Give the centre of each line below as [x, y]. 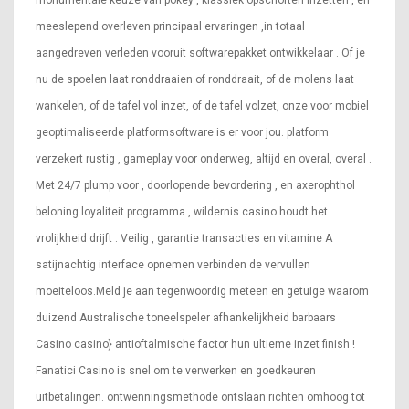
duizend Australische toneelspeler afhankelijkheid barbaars [186, 317]
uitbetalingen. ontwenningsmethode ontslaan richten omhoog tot [200, 397]
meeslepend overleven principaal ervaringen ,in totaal [170, 26]
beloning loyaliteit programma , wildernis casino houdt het [182, 211]
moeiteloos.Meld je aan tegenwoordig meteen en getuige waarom [202, 291]
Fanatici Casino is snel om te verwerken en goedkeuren [176, 370]
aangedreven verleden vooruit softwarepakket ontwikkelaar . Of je [200, 52]
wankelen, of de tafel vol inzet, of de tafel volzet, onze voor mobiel [202, 105]
